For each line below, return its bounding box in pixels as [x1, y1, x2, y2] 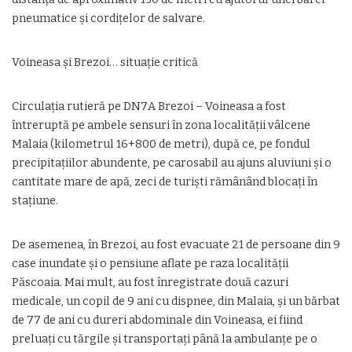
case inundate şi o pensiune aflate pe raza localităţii [12, 257, 288, 270]
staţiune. [12, 194, 58, 207]
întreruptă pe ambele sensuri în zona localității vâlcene [12, 119, 310, 132]
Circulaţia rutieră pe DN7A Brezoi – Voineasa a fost [12, 100, 286, 113]
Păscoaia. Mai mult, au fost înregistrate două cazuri [12, 276, 288, 289]
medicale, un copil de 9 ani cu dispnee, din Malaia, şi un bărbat [12, 295, 340, 308]
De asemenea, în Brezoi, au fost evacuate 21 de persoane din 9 [12, 238, 340, 251]
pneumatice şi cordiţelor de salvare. [12, 12, 205, 25]
